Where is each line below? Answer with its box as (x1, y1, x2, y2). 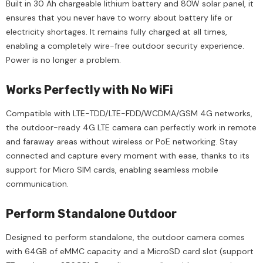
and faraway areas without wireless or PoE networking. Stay (6, 136, 238, 147)
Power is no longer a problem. (6, 55, 121, 66)
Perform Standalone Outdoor (6, 207, 177, 221)
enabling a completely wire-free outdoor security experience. (6, 41, 244, 52)
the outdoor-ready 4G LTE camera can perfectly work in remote (6, 122, 257, 133)
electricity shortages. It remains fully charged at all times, (6, 26, 227, 38)
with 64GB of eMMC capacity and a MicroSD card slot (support (6, 246, 254, 257)
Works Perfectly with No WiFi (6, 83, 173, 97)
